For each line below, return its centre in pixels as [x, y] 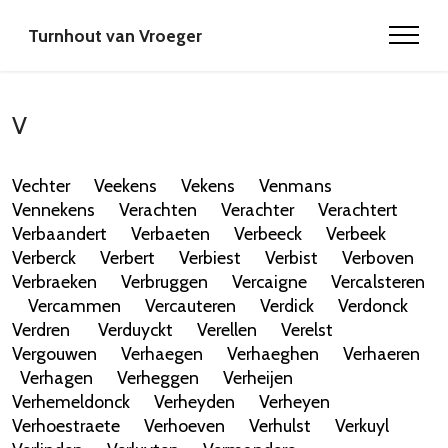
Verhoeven [184, 425]
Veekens [125, 185]
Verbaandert [59, 233]
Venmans [295, 185]
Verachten [158, 209]
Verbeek [356, 233]
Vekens [208, 185]
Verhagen [56, 377]
